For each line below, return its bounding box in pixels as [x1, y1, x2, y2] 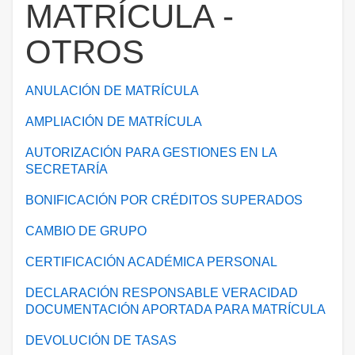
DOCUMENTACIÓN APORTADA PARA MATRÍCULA [25, 303, 326, 317]
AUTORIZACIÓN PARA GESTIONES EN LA [25, 146, 277, 160]
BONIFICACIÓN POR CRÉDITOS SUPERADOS [25, 193, 303, 208]
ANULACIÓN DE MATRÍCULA [25, 84, 199, 98]
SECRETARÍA [25, 162, 108, 177]
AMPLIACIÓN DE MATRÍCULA [25, 115, 202, 129]
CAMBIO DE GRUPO [25, 224, 147, 239]
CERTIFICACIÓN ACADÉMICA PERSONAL [25, 255, 277, 269]
